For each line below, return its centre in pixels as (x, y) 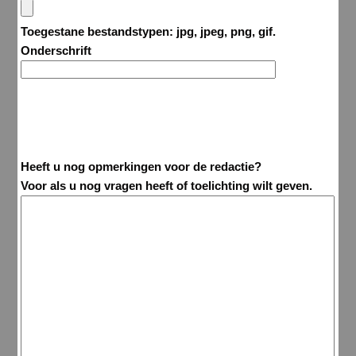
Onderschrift (56, 50)
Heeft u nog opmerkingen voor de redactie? (141, 166)
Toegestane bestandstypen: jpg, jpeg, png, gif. (149, 31)
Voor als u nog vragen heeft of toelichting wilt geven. (167, 185)
